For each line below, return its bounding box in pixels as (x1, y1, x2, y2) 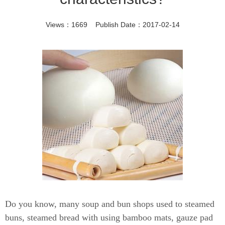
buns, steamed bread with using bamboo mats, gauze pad (5, 212, 213, 222)
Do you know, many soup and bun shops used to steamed (5, 199, 214, 209)
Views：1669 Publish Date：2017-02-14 (45, 21, 180, 29)
